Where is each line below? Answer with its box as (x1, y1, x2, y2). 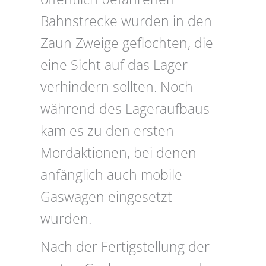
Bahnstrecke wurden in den (40, 12, 212, 31)
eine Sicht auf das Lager (40, 56, 188, 75)
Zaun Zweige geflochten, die (40, 34, 213, 53)
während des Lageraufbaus (40, 100, 210, 119)
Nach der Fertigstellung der (40, 237, 210, 256)
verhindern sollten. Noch (40, 78, 193, 97)
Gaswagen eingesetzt (40, 188, 172, 207)
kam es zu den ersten (40, 122, 174, 141)
